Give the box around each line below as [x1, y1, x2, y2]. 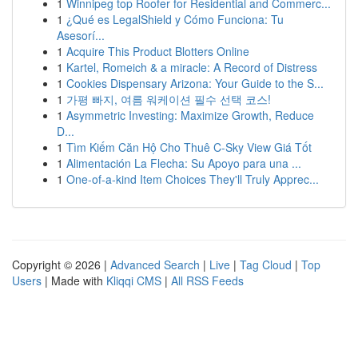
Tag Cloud [240, 257, 292, 272]
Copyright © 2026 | [12, 257, 110, 272]
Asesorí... [57, 27, 105, 43]
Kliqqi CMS [106, 272, 161, 288]
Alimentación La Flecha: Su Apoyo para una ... [66, 155, 301, 171]
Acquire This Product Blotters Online [66, 43, 249, 59]
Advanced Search [110, 257, 200, 272]
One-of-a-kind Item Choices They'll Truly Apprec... [66, 171, 319, 187]
